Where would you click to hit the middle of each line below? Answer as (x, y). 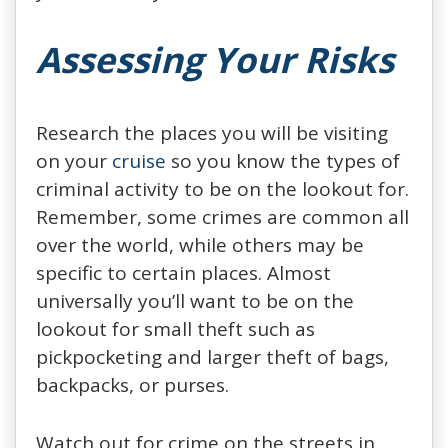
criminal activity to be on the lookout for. (222, 188)
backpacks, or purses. (132, 384)
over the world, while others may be (200, 244)
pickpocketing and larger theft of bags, (212, 356)
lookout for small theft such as (175, 328)
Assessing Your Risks (215, 59)
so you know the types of (283, 160)
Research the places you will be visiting (212, 132)
